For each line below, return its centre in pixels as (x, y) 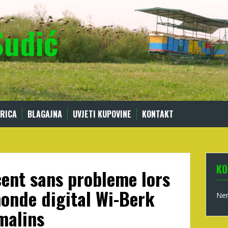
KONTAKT (158, 114)
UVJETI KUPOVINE (102, 114)
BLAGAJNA (45, 114)
